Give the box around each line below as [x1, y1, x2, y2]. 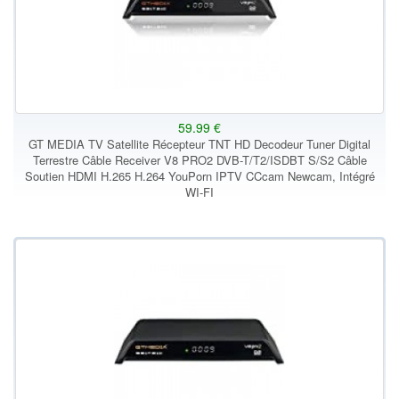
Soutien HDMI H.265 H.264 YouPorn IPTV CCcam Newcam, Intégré [24, 167, 375, 184]
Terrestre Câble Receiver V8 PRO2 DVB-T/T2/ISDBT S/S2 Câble [32, 151, 367, 168]
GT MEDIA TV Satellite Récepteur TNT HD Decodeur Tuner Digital [28, 135, 370, 152]
